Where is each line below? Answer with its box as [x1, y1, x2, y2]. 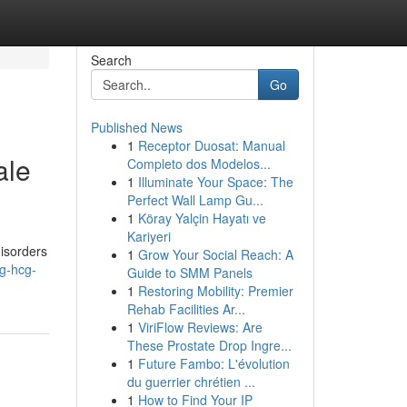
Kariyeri [126, 227, 171, 245]
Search [90, 51, 132, 69]
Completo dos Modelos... [126, 154, 271, 173]
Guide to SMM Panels [126, 263, 253, 282]
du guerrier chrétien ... [126, 372, 255, 391]
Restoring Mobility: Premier [137, 282, 293, 300]
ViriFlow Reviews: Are [137, 318, 263, 336]
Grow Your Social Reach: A [137, 245, 293, 263]
